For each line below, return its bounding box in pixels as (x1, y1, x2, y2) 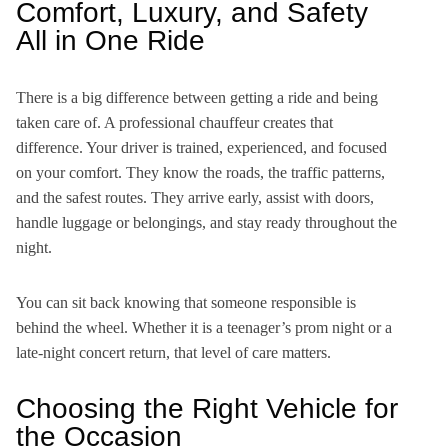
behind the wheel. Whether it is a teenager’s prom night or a (16, 319, 392, 336)
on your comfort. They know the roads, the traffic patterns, (16, 164, 385, 181)
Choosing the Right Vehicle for (16, 393, 398, 424)
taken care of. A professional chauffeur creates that (16, 114, 333, 131)
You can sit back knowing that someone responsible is (16, 294, 356, 311)
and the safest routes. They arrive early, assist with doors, (16, 189, 374, 206)
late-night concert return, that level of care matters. (16, 344, 331, 361)
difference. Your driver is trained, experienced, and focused (16, 139, 387, 156)
